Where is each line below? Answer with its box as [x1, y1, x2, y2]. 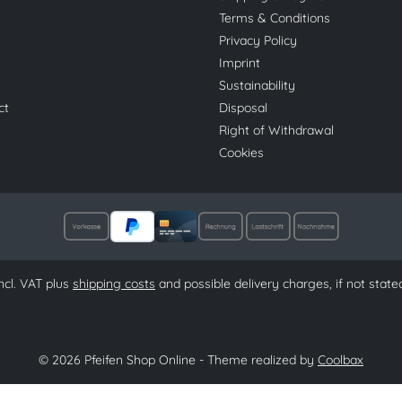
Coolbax [318, 352, 363, 368]
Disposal [219, 100, 267, 116]
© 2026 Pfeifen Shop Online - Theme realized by [39, 352, 318, 368]
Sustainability [219, 77, 295, 93]
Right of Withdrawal [219, 122, 334, 138]
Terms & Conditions [219, 10, 330, 26]
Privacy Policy [219, 32, 297, 48]
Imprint [219, 55, 260, 71]
